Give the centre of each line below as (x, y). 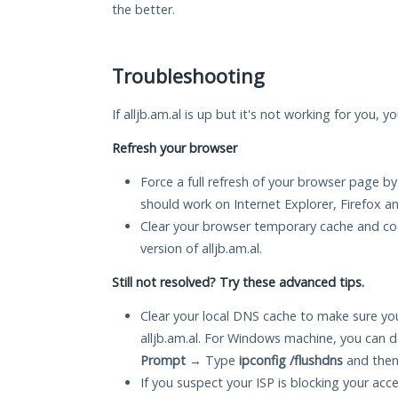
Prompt (163, 361)
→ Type (212, 361)
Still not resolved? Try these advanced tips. (238, 283)
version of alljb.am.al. (201, 249)
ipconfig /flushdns (291, 361)
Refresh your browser (175, 148)
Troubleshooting (188, 76)
